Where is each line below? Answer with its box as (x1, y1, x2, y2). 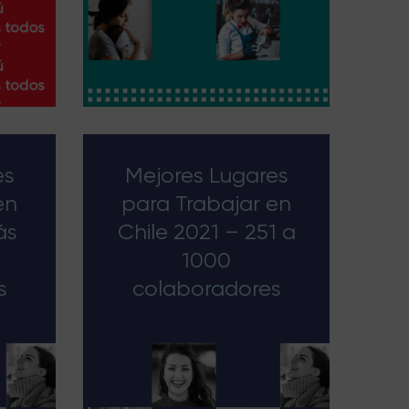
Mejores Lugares (124, 163, 288, 188)
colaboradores (131, 276, 281, 301)
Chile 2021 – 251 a (117, 219, 296, 245)
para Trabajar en (121, 191, 291, 216)
